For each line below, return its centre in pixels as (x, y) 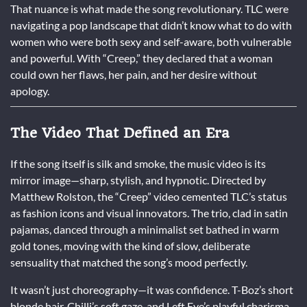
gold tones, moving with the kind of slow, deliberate (130, 245)
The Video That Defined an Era (120, 133)
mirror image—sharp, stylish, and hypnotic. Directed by (138, 180)
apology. (30, 90)
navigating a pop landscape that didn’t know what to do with (151, 25)
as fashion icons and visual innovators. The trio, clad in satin (149, 212)
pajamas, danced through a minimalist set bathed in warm (145, 229)
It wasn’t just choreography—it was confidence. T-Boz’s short (152, 289)
